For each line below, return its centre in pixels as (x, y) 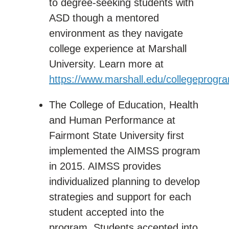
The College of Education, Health (124, 105)
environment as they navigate (116, 33)
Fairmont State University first (117, 135)
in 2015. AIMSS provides (105, 166)
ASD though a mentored (104, 18)
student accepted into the (107, 212)
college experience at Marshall (118, 48)
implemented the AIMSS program (125, 151)
